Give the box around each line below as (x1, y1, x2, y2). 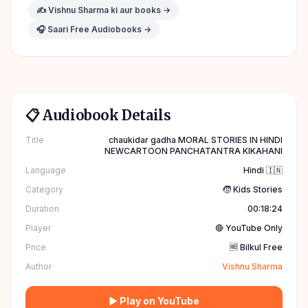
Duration (25, 203, 59, 214)
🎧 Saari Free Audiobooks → (36, 24, 151, 34)
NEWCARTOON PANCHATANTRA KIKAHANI (104, 146, 283, 156)
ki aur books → (109, 5, 170, 15)
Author (25, 261, 52, 272)
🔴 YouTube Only (215, 223, 283, 233)
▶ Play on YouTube (109, 295, 199, 307)
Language (25, 165, 66, 175)
